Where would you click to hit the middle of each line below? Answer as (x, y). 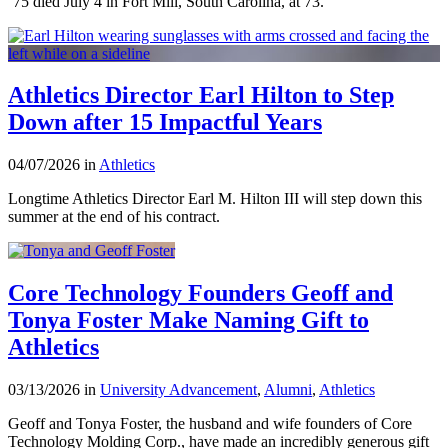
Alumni (288, 390)
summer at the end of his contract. (114, 217)
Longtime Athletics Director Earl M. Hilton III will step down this (215, 199)
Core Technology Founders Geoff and (200, 293)
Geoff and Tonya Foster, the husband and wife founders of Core (210, 424)
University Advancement (178, 390)
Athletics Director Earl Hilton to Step (201, 95)
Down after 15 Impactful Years (165, 122)
